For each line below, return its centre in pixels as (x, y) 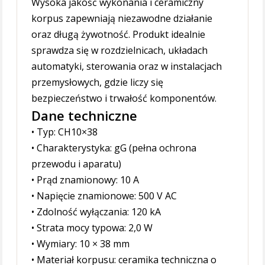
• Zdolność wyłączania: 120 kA (96, 212)
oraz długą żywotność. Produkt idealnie (119, 35)
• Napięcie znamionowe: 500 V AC (104, 196)
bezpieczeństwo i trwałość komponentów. (124, 98)
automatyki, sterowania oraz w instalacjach (127, 67)
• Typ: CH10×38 (65, 132)
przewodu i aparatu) (77, 164)
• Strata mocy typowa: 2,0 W (92, 228)
